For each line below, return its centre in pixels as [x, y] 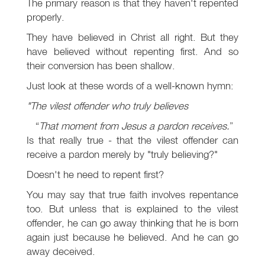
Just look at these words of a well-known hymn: [130, 86]
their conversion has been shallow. [101, 66]
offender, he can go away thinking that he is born [132, 223]
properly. [46, 17]
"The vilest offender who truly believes [107, 106]
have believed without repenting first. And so [132, 51]
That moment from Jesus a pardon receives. [134, 126]
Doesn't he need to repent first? [95, 174]
